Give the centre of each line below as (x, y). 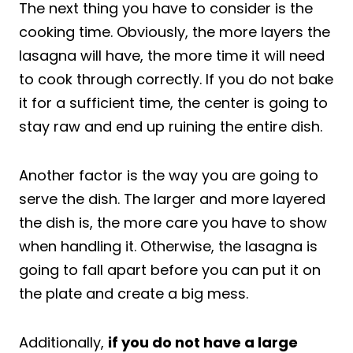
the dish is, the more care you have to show (173, 223)
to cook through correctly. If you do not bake (176, 80)
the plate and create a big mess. (136, 294)
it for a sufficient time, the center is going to (173, 103)
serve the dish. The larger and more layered (172, 199)
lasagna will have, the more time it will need (172, 56)
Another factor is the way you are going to (169, 176)
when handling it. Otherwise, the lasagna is (168, 247)
